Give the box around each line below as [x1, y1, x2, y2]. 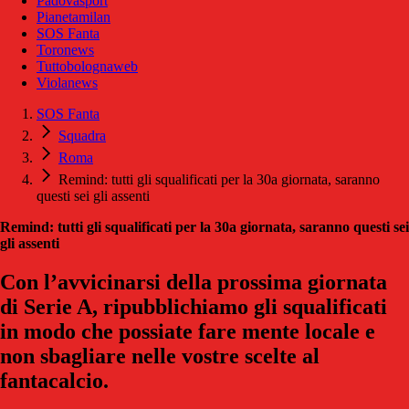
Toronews [37, 42, 94, 58]
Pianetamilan [37, 9, 110, 26]
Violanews [37, 75, 98, 91]
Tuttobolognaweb [37, 58, 138, 75]
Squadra [58, 128, 106, 144]
